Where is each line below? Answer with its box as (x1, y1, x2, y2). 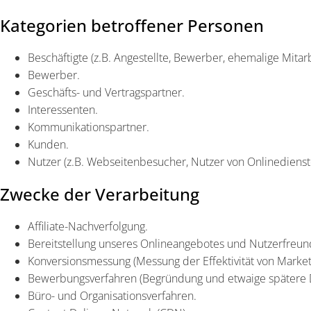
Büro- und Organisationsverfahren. (28, 288, 196, 303)
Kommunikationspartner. (28, 119, 149, 135)
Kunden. (28, 137, 69, 152)
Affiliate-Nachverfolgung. (28, 219, 148, 234)
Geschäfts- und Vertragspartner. (28, 85, 185, 100)
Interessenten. (28, 102, 98, 117)
